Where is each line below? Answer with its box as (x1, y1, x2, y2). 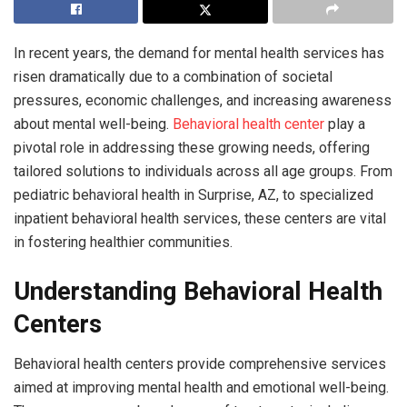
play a (324, 115, 365, 133)
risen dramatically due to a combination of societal (14, 68, 333, 85)
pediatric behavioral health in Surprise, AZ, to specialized (14, 186, 373, 203)
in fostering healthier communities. (14, 233, 233, 251)
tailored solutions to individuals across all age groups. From (14, 163, 392, 180)
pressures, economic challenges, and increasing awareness (14, 92, 392, 109)
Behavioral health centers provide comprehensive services (14, 355, 386, 373)
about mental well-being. (14, 115, 173, 133)
